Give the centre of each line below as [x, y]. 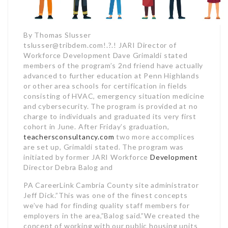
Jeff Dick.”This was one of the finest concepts [106, 195]
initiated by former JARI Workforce [87, 157]
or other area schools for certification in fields [106, 85]
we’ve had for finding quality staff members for [107, 205]
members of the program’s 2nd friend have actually [113, 65]
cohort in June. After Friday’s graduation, [96, 126]
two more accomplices [155, 136]
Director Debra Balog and [68, 167]
